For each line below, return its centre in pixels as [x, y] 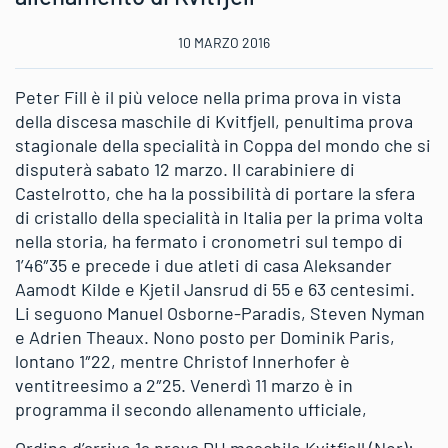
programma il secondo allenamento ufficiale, [191, 409]
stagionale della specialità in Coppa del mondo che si [223, 145]
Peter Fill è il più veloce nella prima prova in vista [208, 97]
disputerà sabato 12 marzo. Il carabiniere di [185, 169]
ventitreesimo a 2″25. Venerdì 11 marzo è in [184, 385]
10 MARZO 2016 [224, 43]
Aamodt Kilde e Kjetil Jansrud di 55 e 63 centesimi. [215, 289]
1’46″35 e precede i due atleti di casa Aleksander [203, 265]
